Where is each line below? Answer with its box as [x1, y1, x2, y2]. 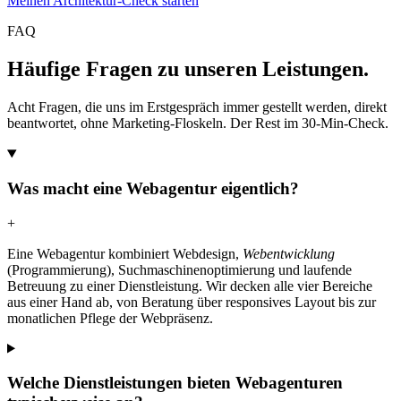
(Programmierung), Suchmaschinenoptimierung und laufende [7, 261, 352, 277]
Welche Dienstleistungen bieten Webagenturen [7, 373, 343, 393]
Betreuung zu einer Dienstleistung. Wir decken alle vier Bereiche [7, 277, 372, 294]
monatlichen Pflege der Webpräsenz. [7, 310, 213, 326]
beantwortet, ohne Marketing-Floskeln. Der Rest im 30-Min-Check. [7, 115, 388, 132]
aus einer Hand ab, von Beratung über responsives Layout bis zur [7, 294, 376, 310]
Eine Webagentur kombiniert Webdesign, [7, 245, 243, 261]
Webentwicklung [243, 245, 335, 261]
